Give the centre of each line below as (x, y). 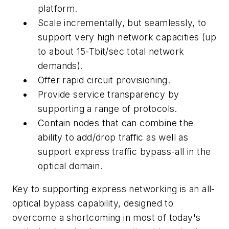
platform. (58, 8)
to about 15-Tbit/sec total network (111, 51)
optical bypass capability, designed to (93, 203)
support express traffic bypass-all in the (124, 151)
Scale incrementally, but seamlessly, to (122, 22)
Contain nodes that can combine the (116, 123)
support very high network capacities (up (127, 37)
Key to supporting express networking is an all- (114, 189)
